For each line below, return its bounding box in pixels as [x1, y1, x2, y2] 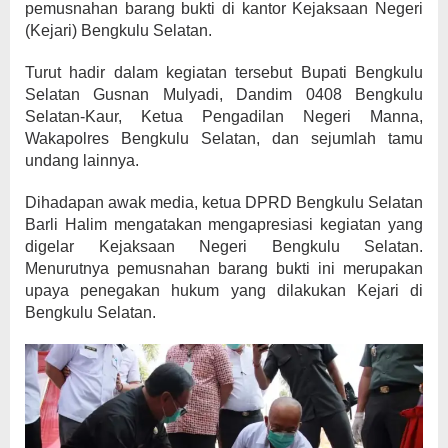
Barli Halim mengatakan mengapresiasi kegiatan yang [25, 216, 423, 233]
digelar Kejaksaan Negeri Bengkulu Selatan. [25, 238, 423, 255]
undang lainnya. [25, 152, 139, 169]
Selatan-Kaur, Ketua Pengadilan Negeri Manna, [25, 108, 423, 125]
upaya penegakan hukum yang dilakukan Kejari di [25, 282, 423, 299]
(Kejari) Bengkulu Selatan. [25, 22, 212, 39]
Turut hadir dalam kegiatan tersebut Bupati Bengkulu [25, 64, 423, 81]
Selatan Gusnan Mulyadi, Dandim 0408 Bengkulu [25, 86, 423, 103]
